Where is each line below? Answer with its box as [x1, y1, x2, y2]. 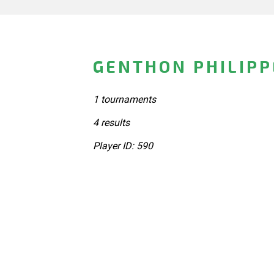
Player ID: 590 [93, 139, 153, 152]
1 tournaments [93, 93, 156, 105]
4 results [93, 116, 130, 128]
